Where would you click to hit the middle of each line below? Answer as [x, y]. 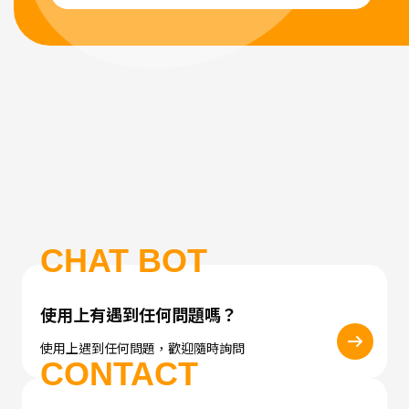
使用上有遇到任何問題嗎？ [139, 315]
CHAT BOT [124, 261]
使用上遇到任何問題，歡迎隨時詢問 [142, 348]
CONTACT [119, 374]
